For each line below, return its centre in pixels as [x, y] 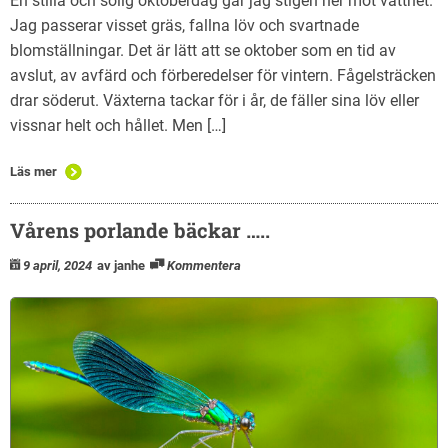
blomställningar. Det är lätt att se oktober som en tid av [203, 51]
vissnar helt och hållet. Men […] [118, 126]
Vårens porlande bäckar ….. [140, 230]
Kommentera [204, 266]
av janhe [121, 266]
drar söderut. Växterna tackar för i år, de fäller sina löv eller [214, 101]
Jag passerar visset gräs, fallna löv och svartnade [184, 26]
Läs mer [33, 172]
